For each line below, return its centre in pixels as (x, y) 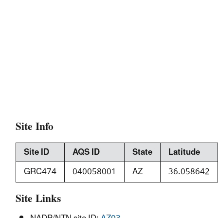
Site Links (38, 199)
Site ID (36, 152)
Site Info (35, 127)
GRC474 (40, 172)
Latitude (184, 152)
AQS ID (86, 152)
